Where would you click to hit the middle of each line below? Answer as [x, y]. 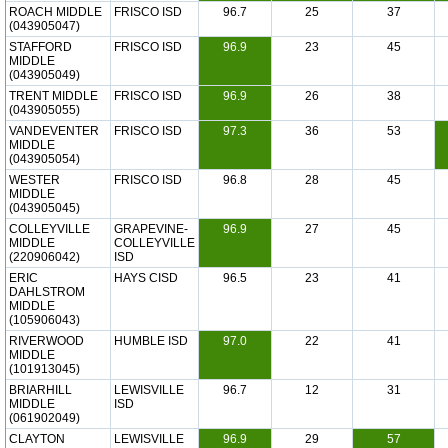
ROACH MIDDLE [55, 12]
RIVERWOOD [46, 341]
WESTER [34, 180]
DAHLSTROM [47, 292]
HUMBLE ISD [151, 341]
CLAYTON [37, 439]
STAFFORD [40, 47]
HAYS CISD [146, 278]
